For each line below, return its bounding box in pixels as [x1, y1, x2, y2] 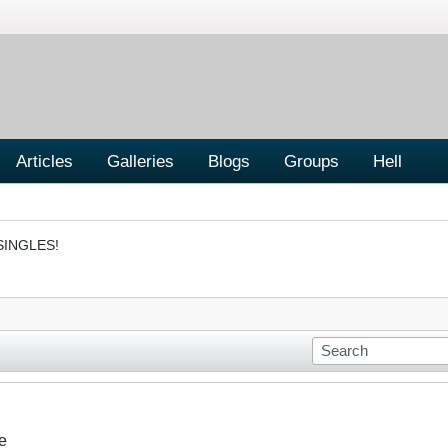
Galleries [107, 150, 174, 171]
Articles [16, 150, 73, 171]
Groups [284, 150, 339, 171]
